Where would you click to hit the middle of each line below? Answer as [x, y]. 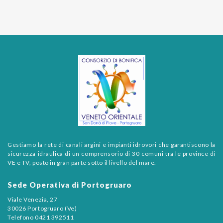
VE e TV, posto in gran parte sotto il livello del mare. [82, 162]
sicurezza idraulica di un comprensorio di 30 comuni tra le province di [111, 153]
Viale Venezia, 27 [33, 199]
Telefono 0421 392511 [41, 217]
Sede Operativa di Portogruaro [70, 184]
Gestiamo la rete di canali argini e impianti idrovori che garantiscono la [111, 144]
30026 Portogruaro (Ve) [42, 208]
